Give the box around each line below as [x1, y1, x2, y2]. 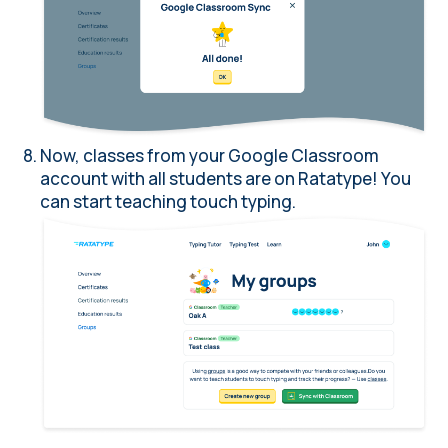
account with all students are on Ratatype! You [40, 167, 411, 191]
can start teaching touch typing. [40, 190, 296, 214]
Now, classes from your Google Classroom [40, 144, 379, 168]
